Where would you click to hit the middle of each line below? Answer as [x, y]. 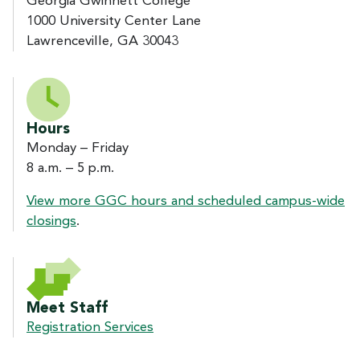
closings [51, 221]
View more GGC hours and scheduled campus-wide [186, 201]
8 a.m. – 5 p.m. [70, 168]
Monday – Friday [78, 148]
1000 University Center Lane [114, 21]
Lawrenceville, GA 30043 [102, 41]
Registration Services [90, 327]
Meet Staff [67, 309]
